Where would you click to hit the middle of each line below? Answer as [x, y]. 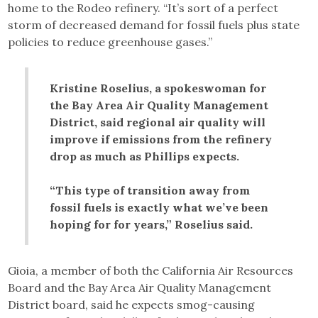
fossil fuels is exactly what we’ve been [159, 208]
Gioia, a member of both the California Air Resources [151, 271]
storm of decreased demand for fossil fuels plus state [154, 25]
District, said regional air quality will [158, 122]
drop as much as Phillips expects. [145, 157]
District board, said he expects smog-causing [132, 305]
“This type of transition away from [150, 191]
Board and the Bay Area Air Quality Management [140, 288]
